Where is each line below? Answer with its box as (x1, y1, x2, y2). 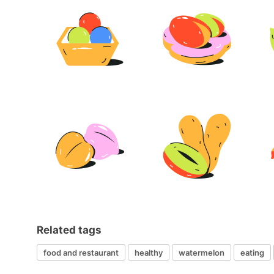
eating (240, 247, 264, 257)
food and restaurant (43, 247, 119, 257)
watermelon (179, 247, 224, 257)
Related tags (37, 224, 102, 237)
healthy (135, 247, 163, 257)
